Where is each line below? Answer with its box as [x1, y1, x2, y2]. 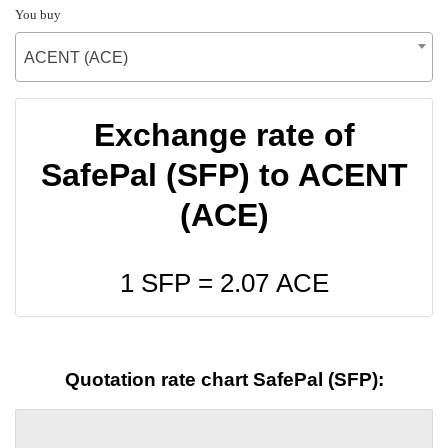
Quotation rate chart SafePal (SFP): [64, 369, 384, 391]
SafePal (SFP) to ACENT [40, 156, 408, 193]
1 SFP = [119, 268, 220, 297]
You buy [15, 6, 61, 22]
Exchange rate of [93, 116, 355, 153]
